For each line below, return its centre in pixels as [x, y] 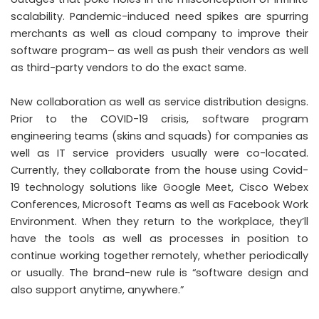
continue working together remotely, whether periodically [159, 255]
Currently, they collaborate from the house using [142, 170]
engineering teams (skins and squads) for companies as [159, 136]
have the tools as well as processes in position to [159, 238]
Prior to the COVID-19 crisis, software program [159, 119]
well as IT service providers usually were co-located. [159, 153]
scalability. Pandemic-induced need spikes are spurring [159, 16]
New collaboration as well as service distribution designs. [159, 101]
